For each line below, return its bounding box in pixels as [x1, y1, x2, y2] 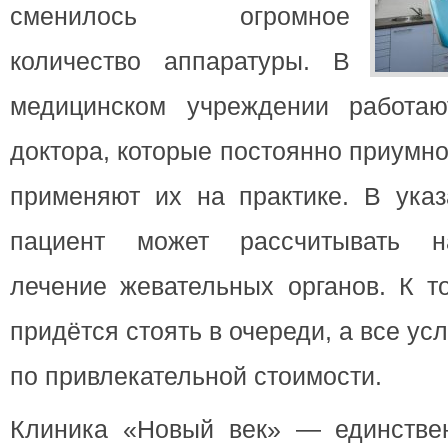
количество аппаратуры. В [10, 47, 350, 75]
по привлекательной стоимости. [10, 362, 382, 390]
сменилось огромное [10, 2, 350, 30]
